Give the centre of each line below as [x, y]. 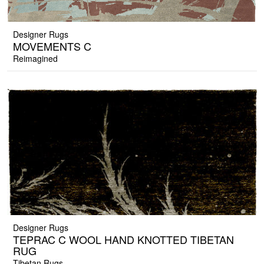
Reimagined [35, 59]
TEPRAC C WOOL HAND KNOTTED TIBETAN [123, 240]
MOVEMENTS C [52, 46]
